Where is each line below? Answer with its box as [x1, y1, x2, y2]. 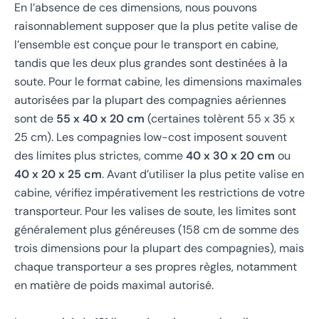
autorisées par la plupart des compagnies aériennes [14, 93, 286, 108]
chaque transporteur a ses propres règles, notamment [14, 259, 297, 275]
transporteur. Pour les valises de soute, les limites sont [14, 204, 296, 219]
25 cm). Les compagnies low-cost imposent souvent [14, 130, 287, 145]
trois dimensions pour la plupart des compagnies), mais [14, 241, 304, 256]
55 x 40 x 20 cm [56, 111, 145, 127]
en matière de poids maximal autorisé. [14, 278, 214, 293]
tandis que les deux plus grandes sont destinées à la [14, 56, 288, 71]
